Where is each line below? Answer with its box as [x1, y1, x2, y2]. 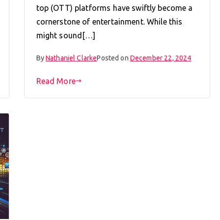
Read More [36, 76, 76, 85]
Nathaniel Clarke [45, 54, 97, 62]
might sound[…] [36, 30, 96, 40]
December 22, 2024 [130, 54, 192, 62]
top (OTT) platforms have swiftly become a [36, 3, 193, 12]
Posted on [97, 54, 130, 62]
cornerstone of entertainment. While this [36, 17, 183, 26]
